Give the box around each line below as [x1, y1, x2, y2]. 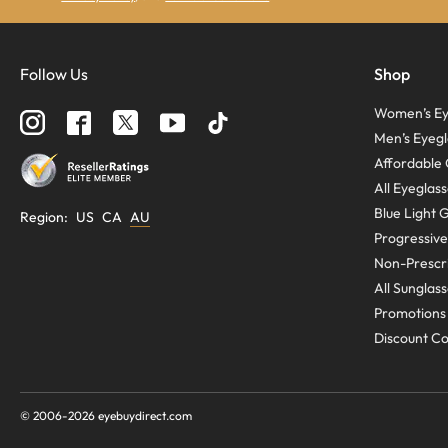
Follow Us [20, 64, 88, 84]
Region [20, 208, 64, 226]
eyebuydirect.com [98, 408, 192, 423]
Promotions [374, 304, 446, 322]
